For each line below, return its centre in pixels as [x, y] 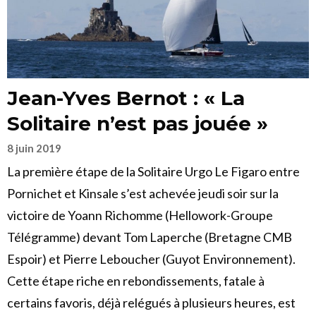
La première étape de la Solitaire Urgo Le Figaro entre [153, 172]
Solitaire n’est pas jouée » [138, 124]
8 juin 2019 [34, 148]
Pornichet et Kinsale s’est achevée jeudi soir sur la [143, 194]
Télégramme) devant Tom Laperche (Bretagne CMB [150, 237]
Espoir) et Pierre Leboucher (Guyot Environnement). [151, 259]
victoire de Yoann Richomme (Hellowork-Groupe [140, 215]
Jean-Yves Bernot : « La [126, 98]
